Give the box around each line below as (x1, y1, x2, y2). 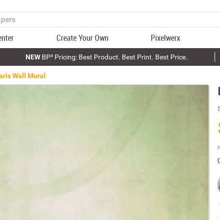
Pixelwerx (151, 32, 181, 43)
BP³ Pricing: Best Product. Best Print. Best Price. (40, 53, 188, 61)
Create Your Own (56, 32, 109, 43)
